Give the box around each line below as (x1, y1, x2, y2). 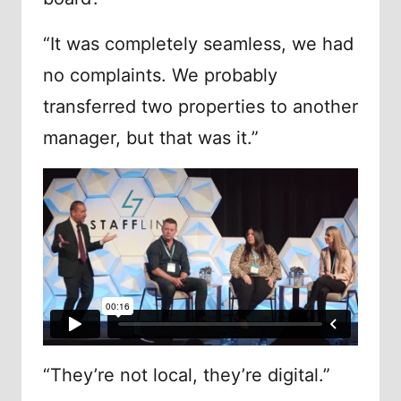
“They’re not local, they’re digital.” (43, 364, 330, 387)
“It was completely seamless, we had (43, 33, 354, 55)
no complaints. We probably (43, 64, 277, 87)
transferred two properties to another (43, 96, 358, 118)
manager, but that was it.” (43, 127, 259, 149)
